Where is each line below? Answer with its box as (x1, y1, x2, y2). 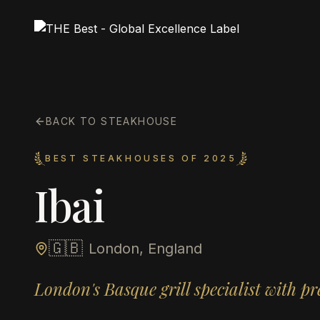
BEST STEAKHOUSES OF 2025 (45, 153, 237, 164)
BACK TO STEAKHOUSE (46, 115, 178, 127)
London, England (89, 240, 202, 257)
